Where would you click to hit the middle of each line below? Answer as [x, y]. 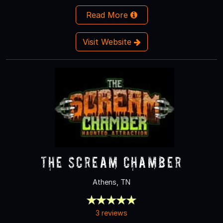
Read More [108, 15]
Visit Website [108, 42]
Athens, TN [111, 182]
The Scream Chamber [111, 162]
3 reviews [111, 213]
